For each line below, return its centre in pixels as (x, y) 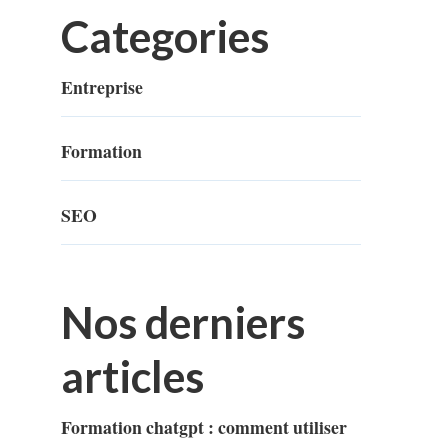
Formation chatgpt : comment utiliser (204, 427)
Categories (165, 36)
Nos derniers (183, 322)
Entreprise (102, 87)
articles (132, 376)
